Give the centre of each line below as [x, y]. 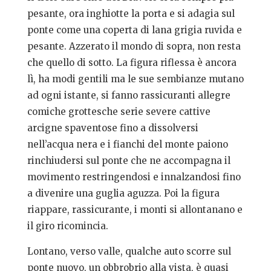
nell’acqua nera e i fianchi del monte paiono [127, 145]
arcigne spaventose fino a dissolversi [113, 128]
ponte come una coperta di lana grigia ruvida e [134, 30]
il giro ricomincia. [67, 226]
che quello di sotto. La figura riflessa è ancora [132, 63]
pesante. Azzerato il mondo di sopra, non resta [134, 47]
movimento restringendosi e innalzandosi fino [134, 177]
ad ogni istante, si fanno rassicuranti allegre [129, 96]
